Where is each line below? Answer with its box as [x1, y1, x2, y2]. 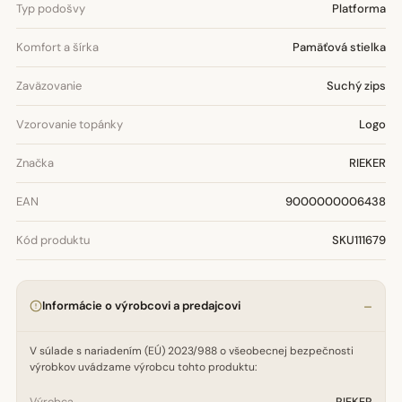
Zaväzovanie [16, 78, 82, 93]
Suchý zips [327, 78, 386, 93]
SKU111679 [332, 232, 386, 248]
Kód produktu [16, 232, 90, 248]
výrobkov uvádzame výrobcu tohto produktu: [30, 360, 257, 374]
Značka [16, 155, 54, 170]
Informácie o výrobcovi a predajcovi [42, 298, 240, 313]
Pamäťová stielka [293, 39, 386, 55]
